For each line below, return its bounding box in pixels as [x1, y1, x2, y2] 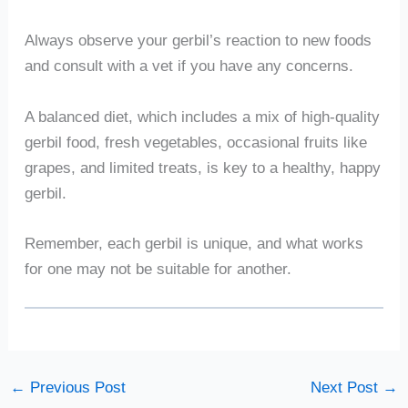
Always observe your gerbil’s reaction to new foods [24, 31, 372, 50]
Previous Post [25, 378, 127, 397]
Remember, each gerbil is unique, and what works [24, 234, 363, 253]
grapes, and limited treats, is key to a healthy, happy [24, 158, 381, 177]
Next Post [310, 378, 382, 397]
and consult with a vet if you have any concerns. [24, 56, 353, 76]
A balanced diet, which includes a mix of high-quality [24, 107, 380, 126]
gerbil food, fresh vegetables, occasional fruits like [24, 132, 367, 151]
